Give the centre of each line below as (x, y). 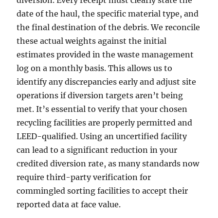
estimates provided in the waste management (105, 55)
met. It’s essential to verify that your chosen (102, 109)
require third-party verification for (84, 177)
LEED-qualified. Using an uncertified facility (102, 136)
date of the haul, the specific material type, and (108, 14)
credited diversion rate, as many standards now (108, 164)
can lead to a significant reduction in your (97, 150)
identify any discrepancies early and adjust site (107, 82)
